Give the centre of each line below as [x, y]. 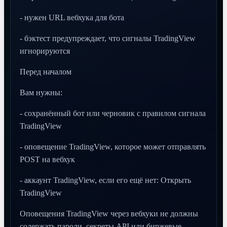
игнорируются [45, 51]
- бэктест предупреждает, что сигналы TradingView [108, 38]
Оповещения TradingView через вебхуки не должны [109, 214]
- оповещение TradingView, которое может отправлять [113, 147]
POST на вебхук [47, 159]
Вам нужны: [41, 92]
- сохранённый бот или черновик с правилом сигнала [113, 113]
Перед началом [46, 72]
